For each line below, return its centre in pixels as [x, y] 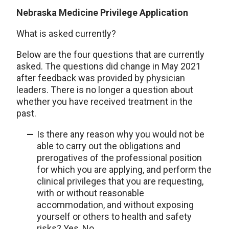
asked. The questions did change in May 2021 [109, 66]
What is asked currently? [66, 34]
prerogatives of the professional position [119, 158]
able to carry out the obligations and [109, 146]
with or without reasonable [90, 193]
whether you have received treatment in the [105, 102]
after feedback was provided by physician [101, 78]
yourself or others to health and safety [114, 217]
